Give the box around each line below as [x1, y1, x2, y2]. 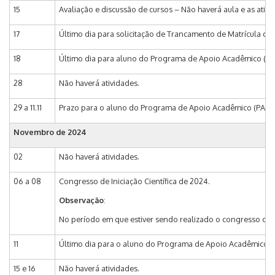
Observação [59, 195, 104, 205]
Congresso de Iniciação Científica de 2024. [59, 176, 210, 186]
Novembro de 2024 [14, 126, 88, 137]
